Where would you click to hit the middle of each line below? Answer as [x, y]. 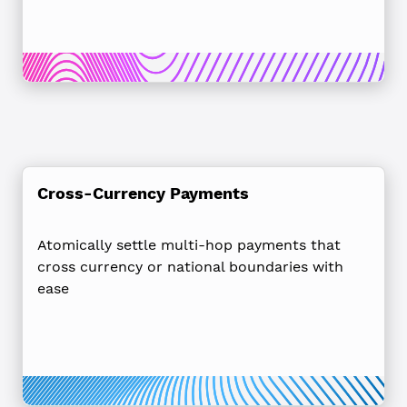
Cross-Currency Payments [143, 193]
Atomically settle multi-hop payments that [189, 244]
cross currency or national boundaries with [190, 266]
